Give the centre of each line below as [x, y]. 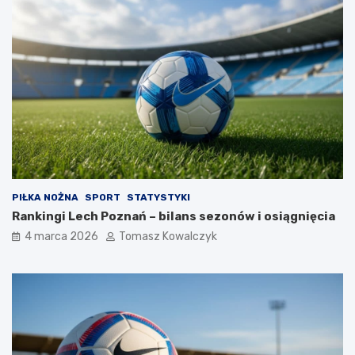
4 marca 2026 [61, 236]
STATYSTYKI [158, 197]
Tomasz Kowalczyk [168, 236]
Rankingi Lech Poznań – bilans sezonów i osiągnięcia [174, 216]
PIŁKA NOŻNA [45, 197]
